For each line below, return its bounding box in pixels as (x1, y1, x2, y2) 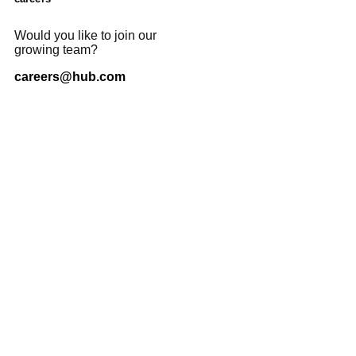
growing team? (14, 43, 98, 57)
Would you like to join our (14, 29, 157, 43)
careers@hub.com (14, 70, 126, 84)
